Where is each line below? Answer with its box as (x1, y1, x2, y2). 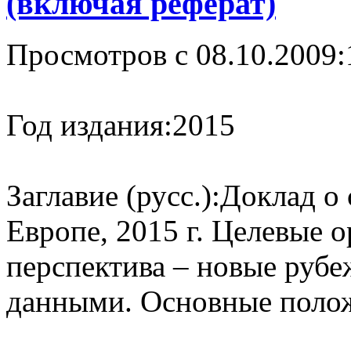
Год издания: (6, 107, 172, 142)
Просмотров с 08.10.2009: (6, 37, 346, 71)
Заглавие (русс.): (6, 178, 220, 212)
